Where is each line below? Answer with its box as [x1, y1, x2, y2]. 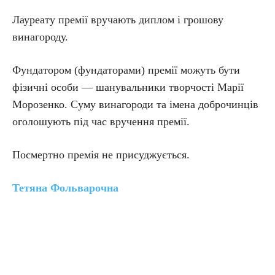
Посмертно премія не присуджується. [12, 149, 190, 161]
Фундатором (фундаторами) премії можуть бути [12, 64, 240, 76]
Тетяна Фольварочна [12, 182, 118, 194]
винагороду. [12, 31, 68, 43]
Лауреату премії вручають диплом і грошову [12, 14, 223, 26]
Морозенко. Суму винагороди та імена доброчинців [12, 98, 258, 110]
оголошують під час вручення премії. [12, 115, 190, 128]
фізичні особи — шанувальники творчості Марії [12, 81, 244, 93]
